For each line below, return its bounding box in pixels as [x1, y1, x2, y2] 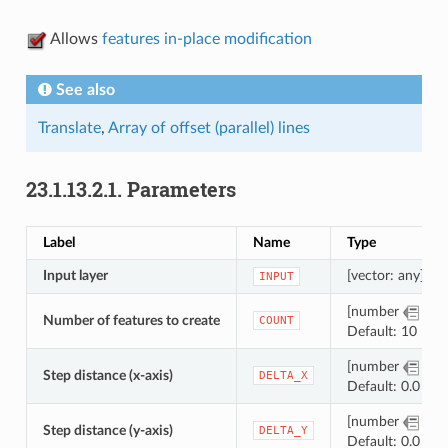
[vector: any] [346, 268, 424, 284]
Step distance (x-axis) [42, 368, 173, 384]
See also [55, 82, 115, 99]
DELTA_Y [258, 424, 308, 438]
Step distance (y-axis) [42, 423, 173, 439]
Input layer [42, 268, 108, 284]
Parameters [126, 176, 236, 203]
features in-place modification [101, 31, 312, 48]
